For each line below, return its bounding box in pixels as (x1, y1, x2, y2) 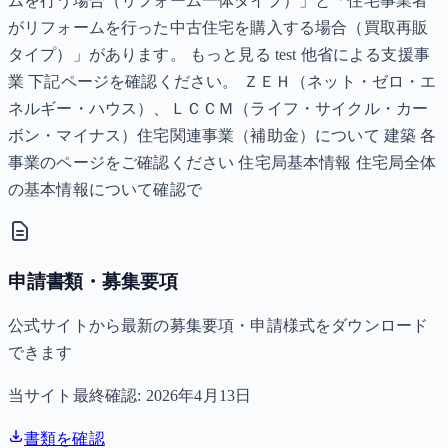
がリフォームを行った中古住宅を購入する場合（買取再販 (8, 19, 429, 37)
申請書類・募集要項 (8, 271, 178, 293)
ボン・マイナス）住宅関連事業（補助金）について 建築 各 (8, 127, 437, 145)
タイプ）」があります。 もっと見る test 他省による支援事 (8, 46, 430, 64)
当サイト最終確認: (8, 386, 146, 404)
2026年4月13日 (145, 386, 252, 404)
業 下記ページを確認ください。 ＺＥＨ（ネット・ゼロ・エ (8, 73, 437, 91)
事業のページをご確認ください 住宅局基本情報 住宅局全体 (8, 154, 437, 172)
